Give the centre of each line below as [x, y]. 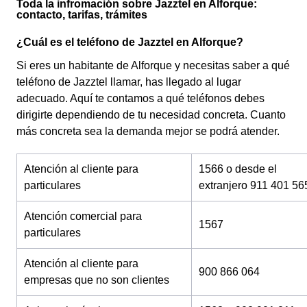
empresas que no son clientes [97, 280]
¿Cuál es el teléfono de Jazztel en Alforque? [130, 42]
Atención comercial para [83, 216]
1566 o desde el [238, 169]
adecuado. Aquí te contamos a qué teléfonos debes [140, 98]
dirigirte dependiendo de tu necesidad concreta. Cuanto [151, 115]
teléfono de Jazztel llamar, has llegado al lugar [129, 82]
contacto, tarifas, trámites [82, 15]
